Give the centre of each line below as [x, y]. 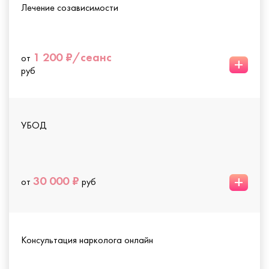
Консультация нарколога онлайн [87, 240]
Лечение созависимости [70, 7]
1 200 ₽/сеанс [72, 57]
